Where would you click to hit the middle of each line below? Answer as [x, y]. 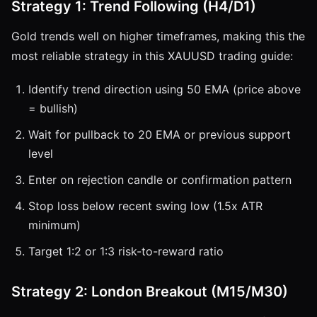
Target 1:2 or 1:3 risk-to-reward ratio [126, 251]
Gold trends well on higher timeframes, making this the [158, 36]
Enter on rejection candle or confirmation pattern [160, 179]
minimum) [54, 225]
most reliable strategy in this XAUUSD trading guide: [152, 56]
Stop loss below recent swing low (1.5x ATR [145, 206]
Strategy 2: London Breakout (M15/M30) [150, 291]
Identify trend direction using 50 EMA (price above [165, 89]
